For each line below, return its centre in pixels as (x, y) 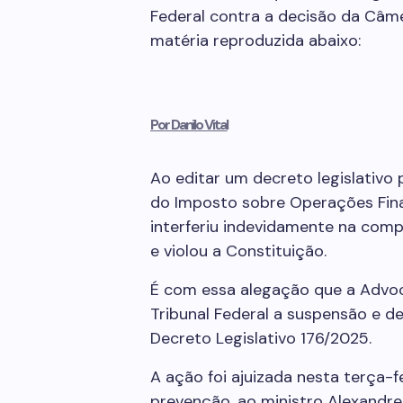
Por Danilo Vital (189, 125)
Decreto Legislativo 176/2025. (261, 338)
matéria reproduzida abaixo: (255, 40)
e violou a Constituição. (238, 251)
